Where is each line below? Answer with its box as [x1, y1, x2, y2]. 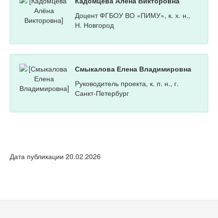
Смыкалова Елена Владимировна [75, 64, 191, 74]
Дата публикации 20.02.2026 [10, 151, 101, 162]
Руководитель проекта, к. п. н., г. [75, 78, 179, 89]
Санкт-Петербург [75, 88, 129, 98]
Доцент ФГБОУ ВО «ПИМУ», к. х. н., [75, 10, 190, 20]
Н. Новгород [75, 20, 114, 30]
